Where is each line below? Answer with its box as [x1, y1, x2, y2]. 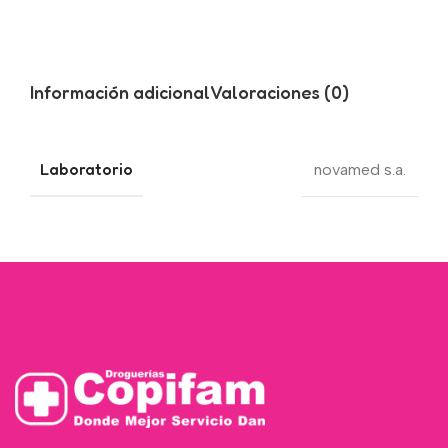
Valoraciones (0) [210, 80, 349, 103]
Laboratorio [40, 159, 133, 180]
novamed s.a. [314, 159, 406, 179]
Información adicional [30, 80, 210, 103]
